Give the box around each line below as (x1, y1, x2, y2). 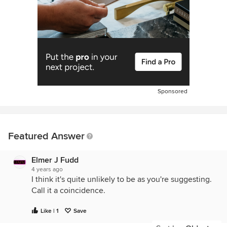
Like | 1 (41, 207, 59, 215)
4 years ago (31, 166, 63, 173)
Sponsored (158, 88, 187, 95)
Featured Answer (8, 130, 85, 142)
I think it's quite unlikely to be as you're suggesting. (31, 174, 212, 184)
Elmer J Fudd (31, 155, 79, 165)
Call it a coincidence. (31, 185, 105, 196)
